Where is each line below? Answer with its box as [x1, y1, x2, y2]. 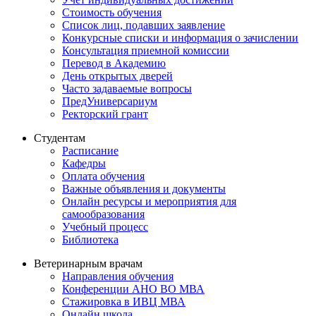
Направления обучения [62, 270, 174, 283]
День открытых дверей [62, 70, 173, 83]
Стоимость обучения [62, 6, 162, 19]
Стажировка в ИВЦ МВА [62, 296, 186, 308]
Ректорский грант [62, 108, 148, 121]
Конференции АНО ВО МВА [62, 283, 205, 296]
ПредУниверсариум [62, 95, 157, 108]
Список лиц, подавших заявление [62, 19, 225, 32]
